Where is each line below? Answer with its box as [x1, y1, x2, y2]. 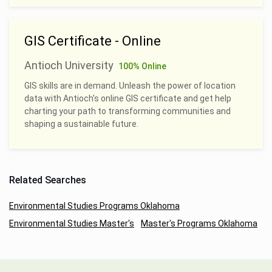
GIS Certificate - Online [24, 33, 161, 49]
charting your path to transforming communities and [24, 106, 231, 116]
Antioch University [24, 58, 114, 72]
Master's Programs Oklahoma [141, 218, 257, 228]
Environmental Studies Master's [9, 218, 134, 228]
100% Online [118, 61, 166, 71]
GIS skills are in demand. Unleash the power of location [24, 80, 236, 90]
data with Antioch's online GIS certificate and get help [24, 93, 231, 103]
